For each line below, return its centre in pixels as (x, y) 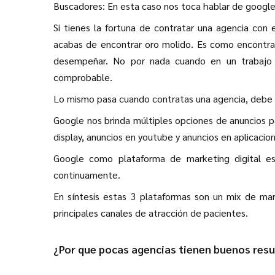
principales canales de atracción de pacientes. (151, 213)
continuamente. (87, 175)
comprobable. (83, 77)
